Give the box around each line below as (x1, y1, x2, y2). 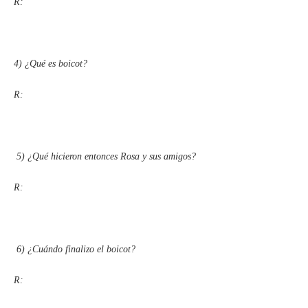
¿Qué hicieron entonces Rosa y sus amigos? (27, 151, 196, 162)
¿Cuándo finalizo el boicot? (27, 243, 135, 254)
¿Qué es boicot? (25, 58, 87, 69)
